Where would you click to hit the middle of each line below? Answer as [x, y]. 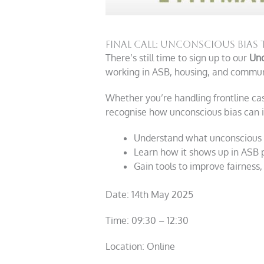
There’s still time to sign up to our [177, 58]
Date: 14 [122, 195]
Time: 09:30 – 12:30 [147, 221]
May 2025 [171, 195]
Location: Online [140, 247]
